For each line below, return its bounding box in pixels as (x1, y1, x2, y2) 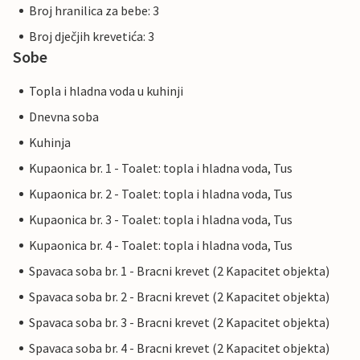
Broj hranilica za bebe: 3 (29, 2, 159, 19)
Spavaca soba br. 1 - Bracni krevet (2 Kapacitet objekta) (29, 263, 329, 280)
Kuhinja (29, 134, 71, 151)
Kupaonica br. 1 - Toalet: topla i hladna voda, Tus (29, 160, 292, 177)
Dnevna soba (29, 108, 99, 125)
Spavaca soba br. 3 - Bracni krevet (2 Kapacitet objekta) (29, 314, 329, 331)
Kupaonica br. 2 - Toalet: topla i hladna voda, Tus (29, 186, 292, 202)
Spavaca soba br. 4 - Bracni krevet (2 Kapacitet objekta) (29, 340, 329, 357)
